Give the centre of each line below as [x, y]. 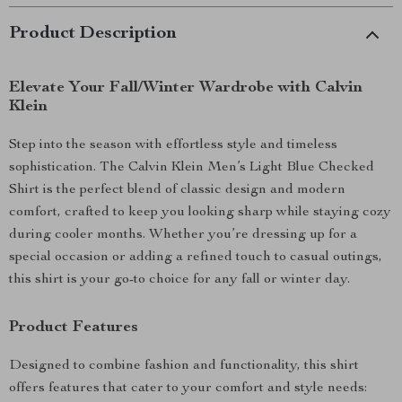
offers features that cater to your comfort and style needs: [188, 389]
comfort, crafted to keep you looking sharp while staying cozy [200, 213]
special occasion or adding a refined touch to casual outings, [196, 258]
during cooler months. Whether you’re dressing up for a [183, 235]
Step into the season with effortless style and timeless [173, 145]
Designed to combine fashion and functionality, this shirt [184, 366]
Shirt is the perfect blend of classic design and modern [177, 190]
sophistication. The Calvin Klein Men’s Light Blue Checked [192, 168]
